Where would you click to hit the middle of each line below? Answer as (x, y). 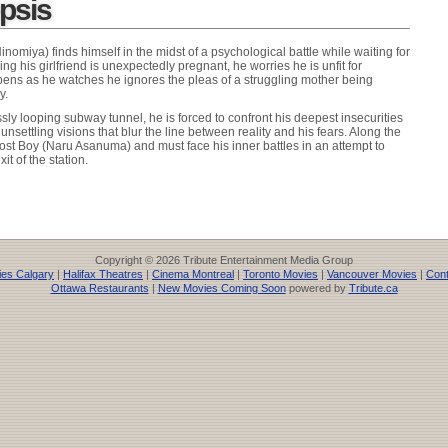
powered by (317, 287)
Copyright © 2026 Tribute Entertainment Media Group (224, 259)
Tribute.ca (373, 287)
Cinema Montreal (193, 273)
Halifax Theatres (103, 273)
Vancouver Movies (372, 273)
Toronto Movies (280, 273)
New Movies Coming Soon (221, 287)
